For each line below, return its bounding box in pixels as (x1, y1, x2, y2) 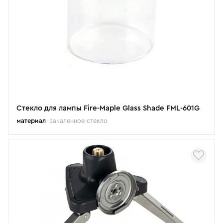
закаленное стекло (50, 117, 108, 124)
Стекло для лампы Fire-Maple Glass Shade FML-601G (16, 104, 200, 112)
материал (16, 117, 46, 124)
